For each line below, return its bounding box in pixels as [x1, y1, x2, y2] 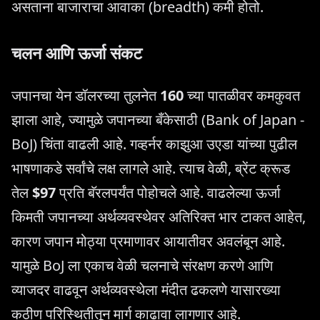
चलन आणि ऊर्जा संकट [11, 41, 142, 64]
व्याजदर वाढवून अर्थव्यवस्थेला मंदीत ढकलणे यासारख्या [11, 280, 281, 300]
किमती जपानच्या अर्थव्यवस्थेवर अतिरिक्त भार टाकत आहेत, [11, 207, 306, 227]
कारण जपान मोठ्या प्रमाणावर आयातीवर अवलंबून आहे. [11, 231, 285, 251]
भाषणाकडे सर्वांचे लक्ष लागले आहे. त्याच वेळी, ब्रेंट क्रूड [11, 159, 290, 179]
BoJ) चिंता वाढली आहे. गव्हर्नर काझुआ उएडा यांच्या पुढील [11, 134, 297, 154]
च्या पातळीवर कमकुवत [184, 86, 300, 106]
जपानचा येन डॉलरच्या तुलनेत [11, 86, 160, 106]
